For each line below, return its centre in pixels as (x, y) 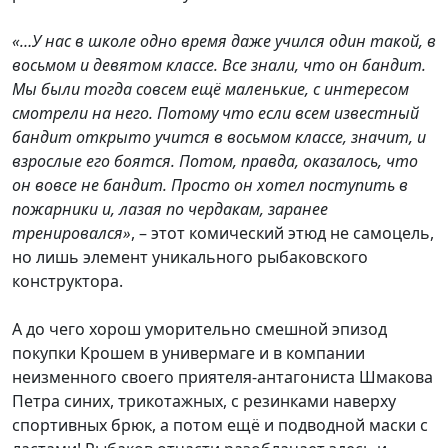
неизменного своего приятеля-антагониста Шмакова (222, 377)
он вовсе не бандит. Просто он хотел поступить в (210, 185)
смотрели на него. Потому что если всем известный (215, 113)
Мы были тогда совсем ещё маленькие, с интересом (210, 89)
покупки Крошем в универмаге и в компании (188, 353)
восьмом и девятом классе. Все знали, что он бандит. (219, 65)
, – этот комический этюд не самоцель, (282, 233)
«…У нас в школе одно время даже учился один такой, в (224, 41)
